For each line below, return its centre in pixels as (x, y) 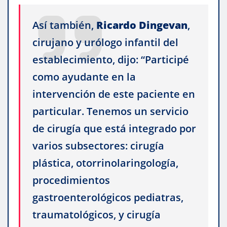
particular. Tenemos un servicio (110, 111)
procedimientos (71, 180)
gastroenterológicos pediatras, (108, 198)
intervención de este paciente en (114, 94)
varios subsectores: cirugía (98, 146)
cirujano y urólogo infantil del (105, 43)
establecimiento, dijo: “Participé (111, 60)
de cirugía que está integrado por (114, 129)
